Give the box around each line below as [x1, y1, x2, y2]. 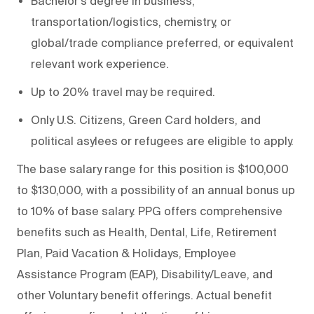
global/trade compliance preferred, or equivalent [31, 36, 294, 50]
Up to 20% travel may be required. [31, 86, 215, 99]
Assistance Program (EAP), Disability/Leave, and [17, 268, 273, 281]
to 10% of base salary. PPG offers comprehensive [17, 205, 282, 218]
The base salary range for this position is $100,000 [17, 163, 289, 176]
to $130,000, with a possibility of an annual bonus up [17, 184, 295, 197]
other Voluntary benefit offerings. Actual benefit [17, 289, 272, 302]
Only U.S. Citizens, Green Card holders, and [31, 114, 261, 127]
